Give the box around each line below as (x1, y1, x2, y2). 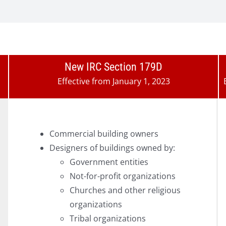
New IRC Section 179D (65, 61, 163, 74)
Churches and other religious (70, 185, 181, 196)
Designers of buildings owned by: (49, 142, 176, 154)
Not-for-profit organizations (70, 171, 176, 182)
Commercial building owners (49, 128, 159, 140)
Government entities (70, 156, 149, 168)
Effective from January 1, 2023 (57, 76, 170, 87)
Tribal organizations (70, 213, 146, 224)
